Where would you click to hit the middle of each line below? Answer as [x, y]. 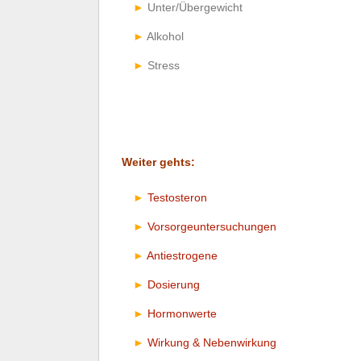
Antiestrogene [182, 255]
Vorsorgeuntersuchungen [212, 226]
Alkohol [165, 36]
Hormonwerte [182, 313]
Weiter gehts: [158, 162]
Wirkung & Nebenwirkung [212, 342]
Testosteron [177, 197]
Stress [164, 65]
